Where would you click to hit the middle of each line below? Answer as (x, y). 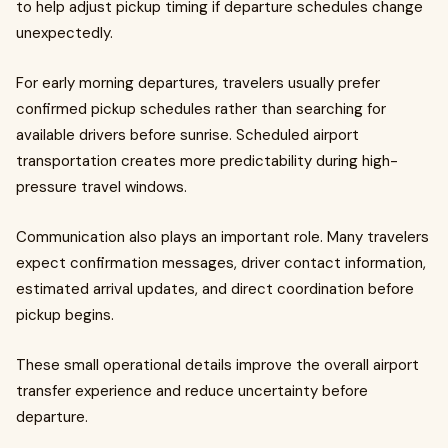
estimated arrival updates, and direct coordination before (215, 289)
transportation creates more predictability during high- (207, 161)
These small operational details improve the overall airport (217, 365)
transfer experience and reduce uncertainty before (192, 391)
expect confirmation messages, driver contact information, (221, 263)
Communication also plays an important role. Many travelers (222, 237)
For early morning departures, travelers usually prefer (198, 83)
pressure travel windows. (101, 187)
